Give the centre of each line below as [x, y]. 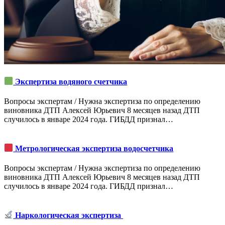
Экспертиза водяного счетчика [70, 81]
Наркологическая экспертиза [68, 215]
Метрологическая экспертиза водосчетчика [93, 148]
